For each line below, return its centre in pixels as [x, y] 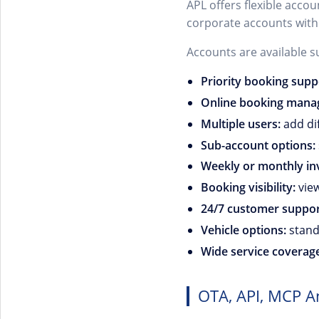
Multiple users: [241, 124]
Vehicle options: [244, 230]
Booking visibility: [248, 188]
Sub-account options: [258, 145]
